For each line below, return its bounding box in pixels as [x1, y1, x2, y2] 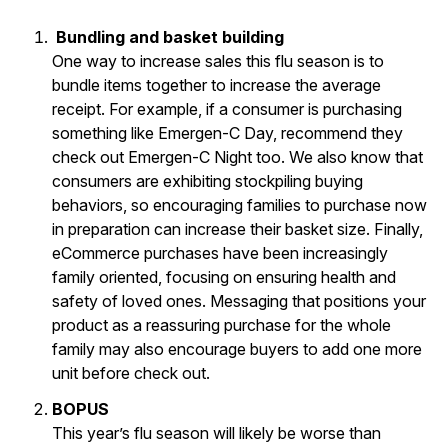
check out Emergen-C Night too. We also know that [52, 146, 423, 167]
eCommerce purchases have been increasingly [52, 242, 388, 263]
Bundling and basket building [52, 26, 284, 47]
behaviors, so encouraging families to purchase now [52, 194, 427, 215]
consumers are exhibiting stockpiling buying [52, 170, 363, 191]
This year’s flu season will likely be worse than [52, 422, 381, 443]
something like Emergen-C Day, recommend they [52, 122, 403, 143]
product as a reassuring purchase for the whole [52, 314, 391, 335]
